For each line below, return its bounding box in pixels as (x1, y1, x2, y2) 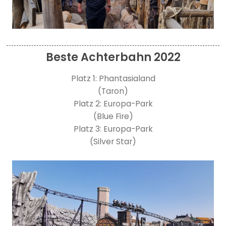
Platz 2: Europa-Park (73, 98, 153, 110)
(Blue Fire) (93, 110, 133, 123)
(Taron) (98, 85, 128, 97)
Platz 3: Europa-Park (73, 123, 153, 135)
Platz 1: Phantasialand (71, 73, 155, 85)
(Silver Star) (90, 136, 136, 148)
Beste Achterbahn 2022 (45, 49, 181, 65)
